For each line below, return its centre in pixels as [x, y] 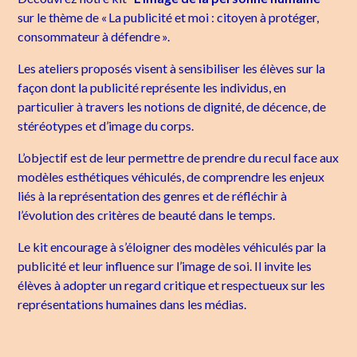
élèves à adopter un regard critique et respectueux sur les [172, 285]
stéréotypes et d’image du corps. [106, 126]
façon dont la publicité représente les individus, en [152, 88]
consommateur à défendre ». [94, 37]
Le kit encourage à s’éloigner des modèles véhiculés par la [172, 247]
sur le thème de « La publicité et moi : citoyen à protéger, [169, 18]
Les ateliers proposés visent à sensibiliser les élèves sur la [172, 69]
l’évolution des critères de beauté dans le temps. [147, 215]
